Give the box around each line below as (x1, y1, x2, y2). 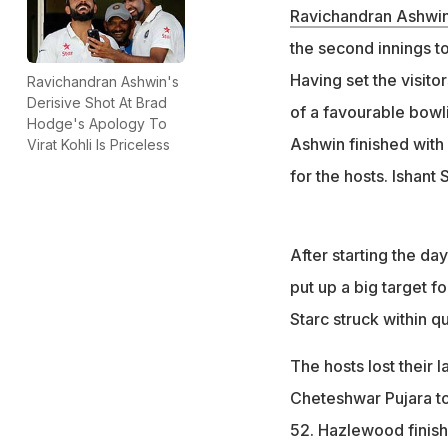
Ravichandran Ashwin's (27, 72, 179, 90)
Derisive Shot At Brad (27, 93, 167, 111)
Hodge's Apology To (27, 114, 167, 132)
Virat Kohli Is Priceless (27, 135, 170, 153)
